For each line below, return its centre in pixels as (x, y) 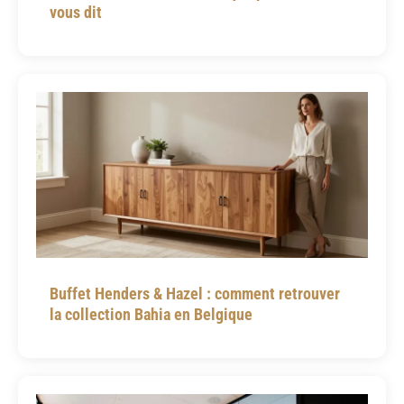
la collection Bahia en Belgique (151, 315)
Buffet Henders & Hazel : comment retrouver (195, 294)
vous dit (76, 13)
